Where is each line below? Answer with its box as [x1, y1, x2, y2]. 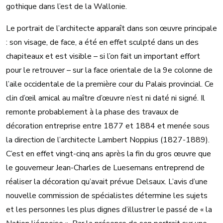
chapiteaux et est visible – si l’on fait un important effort [6, 51, 200, 62]
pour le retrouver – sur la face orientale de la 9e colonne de [6, 65, 213, 76]
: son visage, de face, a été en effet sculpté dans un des [6, 37, 199, 48]
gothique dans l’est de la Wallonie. [6, 1, 129, 12]
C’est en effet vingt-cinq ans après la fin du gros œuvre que [6, 148, 211, 159]
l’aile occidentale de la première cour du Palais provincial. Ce [6, 79, 214, 90]
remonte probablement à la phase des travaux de [6, 107, 179, 117]
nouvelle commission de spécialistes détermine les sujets [6, 190, 208, 201]
